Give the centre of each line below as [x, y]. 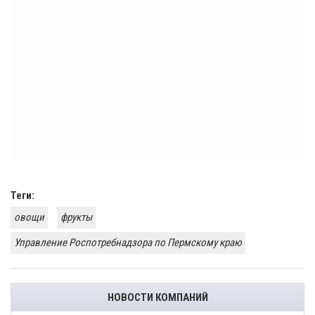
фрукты [76, 218]
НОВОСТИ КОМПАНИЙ [157, 298]
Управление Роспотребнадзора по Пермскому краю [128, 243]
